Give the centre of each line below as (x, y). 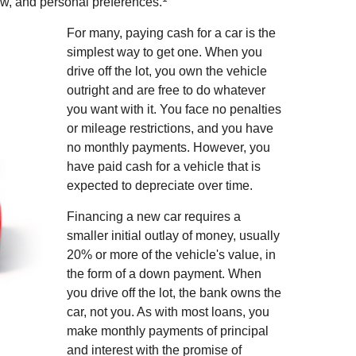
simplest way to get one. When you (164, 52)
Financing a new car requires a (154, 217)
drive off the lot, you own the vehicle (167, 71)
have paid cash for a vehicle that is (164, 166)
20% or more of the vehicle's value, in (171, 255)
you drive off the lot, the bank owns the (174, 293)
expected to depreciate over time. (160, 186)
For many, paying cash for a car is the (171, 33)
